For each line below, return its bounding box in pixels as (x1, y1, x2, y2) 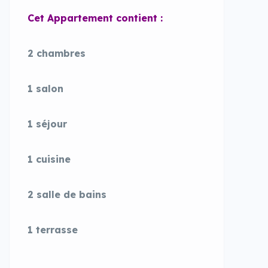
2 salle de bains (28, 188, 106, 200)
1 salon (28, 83, 63, 95)
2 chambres (28, 47, 86, 59)
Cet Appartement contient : (28, 12, 163, 24)
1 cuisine (28, 153, 71, 165)
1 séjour (28, 118, 70, 130)
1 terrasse (28, 224, 78, 236)
